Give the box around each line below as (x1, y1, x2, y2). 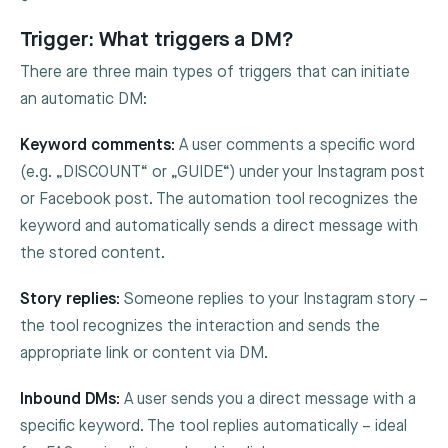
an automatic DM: (20, 89, 147, 109)
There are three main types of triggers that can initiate (20, 62, 410, 82)
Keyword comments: (20, 135, 175, 155)
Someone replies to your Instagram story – (120, 290, 428, 310)
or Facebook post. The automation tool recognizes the (20, 189, 418, 209)
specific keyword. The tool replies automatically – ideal (20, 417, 407, 437)
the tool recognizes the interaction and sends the (20, 317, 380, 337)
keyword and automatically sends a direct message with (20, 216, 418, 236)
